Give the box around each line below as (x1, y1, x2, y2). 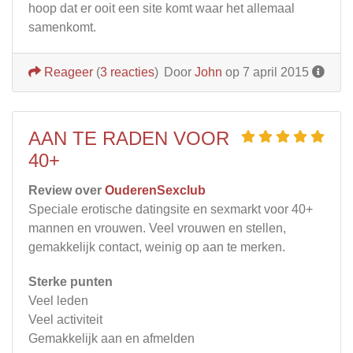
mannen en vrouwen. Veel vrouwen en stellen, (28, 221, 286, 235)
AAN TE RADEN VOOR (28, 127, 229, 149)
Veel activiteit (28, 312, 102, 326)
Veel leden (28, 293, 88, 307)
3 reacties (100, 65, 154, 79)
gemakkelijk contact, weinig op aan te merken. (28, 240, 285, 254)
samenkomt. (28, 20, 96, 34)
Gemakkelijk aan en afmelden (28, 331, 195, 345)
